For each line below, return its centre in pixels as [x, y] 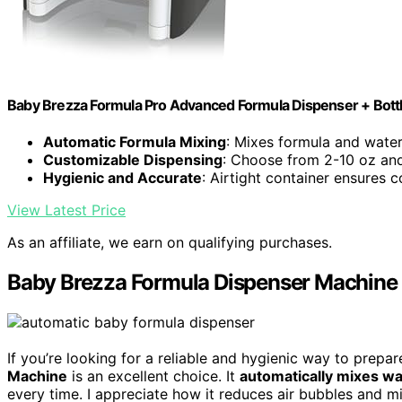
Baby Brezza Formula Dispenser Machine [202, 283]
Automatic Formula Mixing [135, 142]
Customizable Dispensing [133, 160]
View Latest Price [66, 210]
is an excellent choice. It [153, 376]
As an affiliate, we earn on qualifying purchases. [170, 243]
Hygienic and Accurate [122, 178]
